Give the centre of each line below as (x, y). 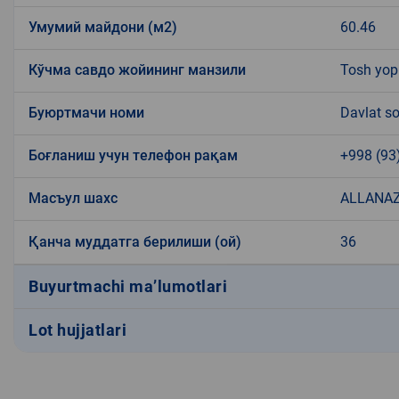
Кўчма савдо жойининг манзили (137, 69)
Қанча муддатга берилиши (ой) (135, 241)
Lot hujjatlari (77, 330)
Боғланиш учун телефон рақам (133, 155)
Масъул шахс (73, 198)
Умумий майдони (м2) (103, 27)
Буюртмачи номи (86, 112)
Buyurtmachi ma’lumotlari (128, 287)
